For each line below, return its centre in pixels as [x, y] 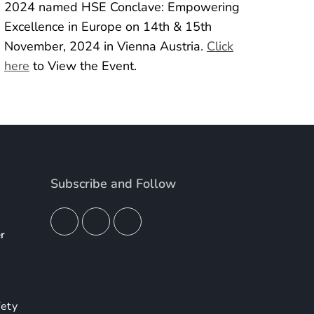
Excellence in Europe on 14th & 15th [108, 27]
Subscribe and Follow [114, 184]
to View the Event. [83, 66]
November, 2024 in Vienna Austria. [105, 47]
